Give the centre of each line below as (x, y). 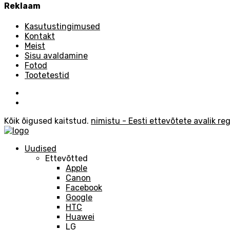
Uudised (41, 148)
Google (79, 197)
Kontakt (40, 36)
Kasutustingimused (62, 26)
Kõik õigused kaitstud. (47, 121)
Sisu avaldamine (56, 55)
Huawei (80, 217)
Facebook (84, 187)
